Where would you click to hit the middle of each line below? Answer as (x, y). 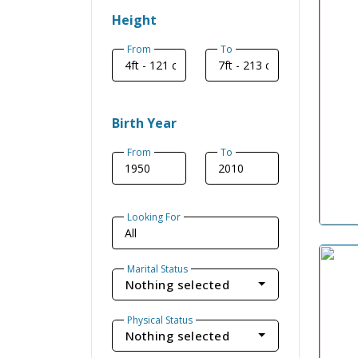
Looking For (154, 217)
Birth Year (144, 123)
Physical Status (160, 320)
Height (134, 20)
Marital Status (157, 268)
